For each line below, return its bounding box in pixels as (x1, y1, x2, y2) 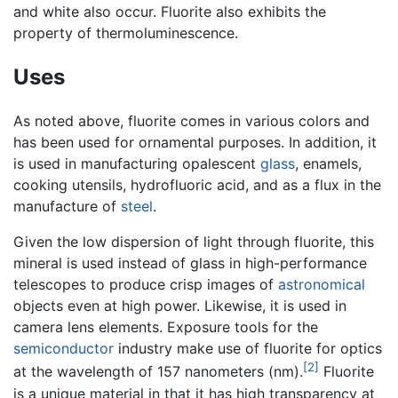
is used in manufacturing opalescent (13, 155, 260, 173)
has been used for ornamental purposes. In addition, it (13, 133, 377, 152)
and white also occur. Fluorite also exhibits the (13, 2, 326, 20)
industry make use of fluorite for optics (114, 339, 382, 358)
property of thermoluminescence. (13, 23, 238, 42)
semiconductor (13, 339, 114, 358)
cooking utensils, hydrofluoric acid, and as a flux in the (13, 176, 381, 195)
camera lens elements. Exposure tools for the (13, 318, 318, 337)
